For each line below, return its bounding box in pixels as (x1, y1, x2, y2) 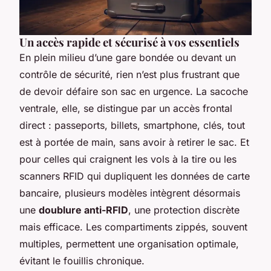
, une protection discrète (128, 203, 240, 216)
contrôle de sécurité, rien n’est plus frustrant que (19, 68, 240, 80)
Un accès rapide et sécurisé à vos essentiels (19, 34, 240, 50)
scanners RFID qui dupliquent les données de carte (19, 169, 250, 182)
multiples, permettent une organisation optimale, (19, 237, 239, 250)
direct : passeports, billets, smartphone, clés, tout (19, 119, 245, 131)
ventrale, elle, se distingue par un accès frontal (19, 102, 232, 114)
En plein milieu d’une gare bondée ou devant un (19, 51, 236, 64)
